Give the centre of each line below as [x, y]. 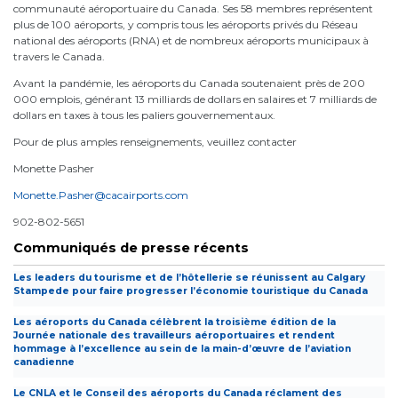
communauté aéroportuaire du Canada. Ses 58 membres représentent [193, 9]
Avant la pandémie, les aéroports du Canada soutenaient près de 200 [189, 84]
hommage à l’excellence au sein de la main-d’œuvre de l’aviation [182, 349]
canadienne [44, 362]
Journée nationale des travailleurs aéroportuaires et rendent [174, 336]
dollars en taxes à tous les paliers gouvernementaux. [144, 115]
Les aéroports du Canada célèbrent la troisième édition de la [175, 322]
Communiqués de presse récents [131, 248]
